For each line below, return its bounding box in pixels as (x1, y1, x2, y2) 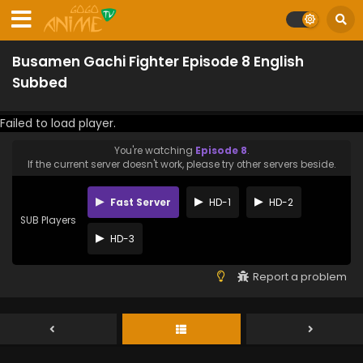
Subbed (12, 73, 67, 92)
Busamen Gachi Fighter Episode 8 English (12, 52, 304, 71)
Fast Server (108, 195, 171, 209)
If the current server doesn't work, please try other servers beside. (27, 158, 336, 171)
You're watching (113, 144, 195, 157)
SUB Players (20, 213, 76, 227)
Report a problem (253, 270, 347, 284)
